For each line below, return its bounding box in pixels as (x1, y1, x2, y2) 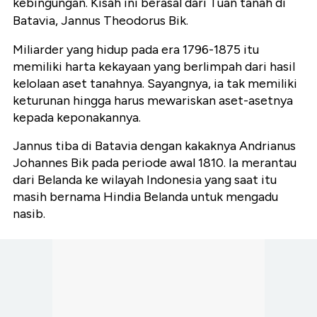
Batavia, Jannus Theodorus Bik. (13, 13, 188, 29)
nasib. (13, 206, 45, 222)
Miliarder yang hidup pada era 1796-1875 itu (13, 42, 259, 58)
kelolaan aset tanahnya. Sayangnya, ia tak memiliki (13, 76, 297, 92)
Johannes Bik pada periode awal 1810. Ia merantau (13, 155, 296, 171)
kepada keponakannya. (13, 110, 141, 126)
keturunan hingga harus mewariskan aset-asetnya (13, 93, 293, 109)
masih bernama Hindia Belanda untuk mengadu (13, 189, 278, 205)
